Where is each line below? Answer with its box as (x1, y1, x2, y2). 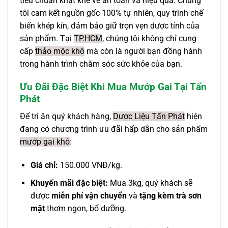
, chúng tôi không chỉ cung (102, 34, 196, 44)
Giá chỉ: (30, 160, 58, 170)
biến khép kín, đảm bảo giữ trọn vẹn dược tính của (20, 21, 199, 31)
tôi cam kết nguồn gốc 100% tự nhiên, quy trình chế (20, 8, 203, 18)
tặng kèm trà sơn (139, 190, 202, 201)
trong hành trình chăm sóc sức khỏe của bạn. (20, 59, 182, 69)
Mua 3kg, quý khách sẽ (107, 178, 192, 188)
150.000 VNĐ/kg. (58, 160, 122, 170)
